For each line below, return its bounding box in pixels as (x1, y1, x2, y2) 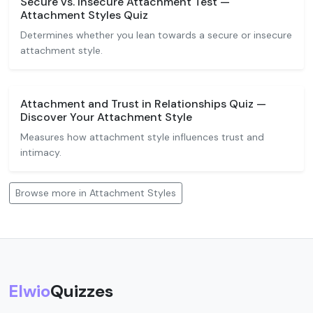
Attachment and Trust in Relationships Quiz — (20, 96, 266, 111)
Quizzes (50, 280, 113, 302)
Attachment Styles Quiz (20, 8, 148, 22)
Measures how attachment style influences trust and (20, 131, 264, 143)
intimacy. (20, 146, 61, 159)
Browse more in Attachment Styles (15, 187, 176, 199)
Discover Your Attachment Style (20, 110, 192, 124)
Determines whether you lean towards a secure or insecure (20, 29, 292, 41)
